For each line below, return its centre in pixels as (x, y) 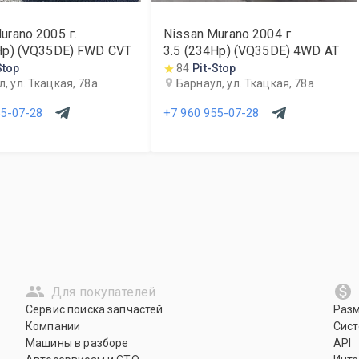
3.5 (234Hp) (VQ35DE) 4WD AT (252, 51)
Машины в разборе (77, 343)
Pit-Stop (214, 68)
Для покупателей (104, 292)
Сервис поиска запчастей (95, 309)
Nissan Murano (206, 34)
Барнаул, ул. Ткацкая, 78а (245, 83)
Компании (53, 326)
